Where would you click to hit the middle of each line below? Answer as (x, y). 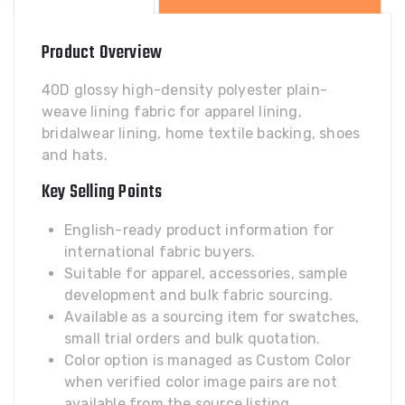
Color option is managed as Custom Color (207, 360)
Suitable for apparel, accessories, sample (206, 273)
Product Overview (102, 53)
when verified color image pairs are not (201, 382)
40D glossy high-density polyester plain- (185, 90)
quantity (48, 15)
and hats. (75, 155)
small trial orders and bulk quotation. (193, 339)
